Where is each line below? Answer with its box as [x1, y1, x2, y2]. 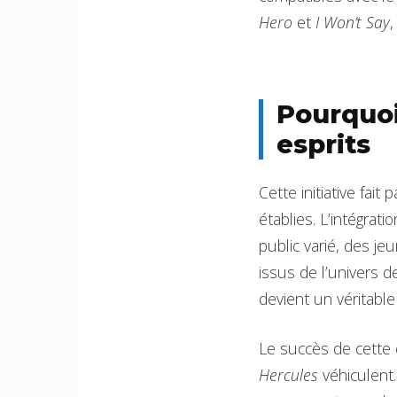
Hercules [259, 364, 318, 386]
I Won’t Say [315, 12, 390, 34]
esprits [276, 128, 370, 160]
